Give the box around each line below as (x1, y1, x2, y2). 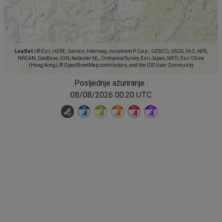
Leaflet (14, 49, 33, 55)
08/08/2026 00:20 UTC (70, 90, 152, 100)
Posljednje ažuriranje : (74, 78, 148, 88)
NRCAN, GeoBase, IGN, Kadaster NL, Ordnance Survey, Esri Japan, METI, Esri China (18, 55, 204, 61)
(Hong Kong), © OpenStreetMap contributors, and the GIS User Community (28, 62, 194, 68)
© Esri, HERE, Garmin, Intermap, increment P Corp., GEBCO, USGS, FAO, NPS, (35, 49, 208, 55)
